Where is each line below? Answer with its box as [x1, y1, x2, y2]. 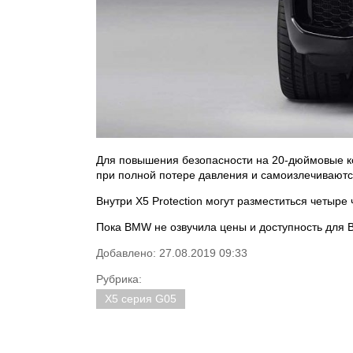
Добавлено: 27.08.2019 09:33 [96, 247, 247, 260]
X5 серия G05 [105, 292, 176, 306]
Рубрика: [96, 273, 142, 286]
